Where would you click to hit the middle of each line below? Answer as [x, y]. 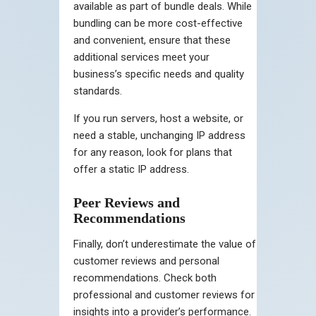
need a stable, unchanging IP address [159, 135]
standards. [98, 91]
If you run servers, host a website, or [158, 118]
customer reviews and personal [146, 261]
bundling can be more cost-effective [158, 23]
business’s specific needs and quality [159, 74]
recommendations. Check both [145, 278]
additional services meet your [141, 57]
